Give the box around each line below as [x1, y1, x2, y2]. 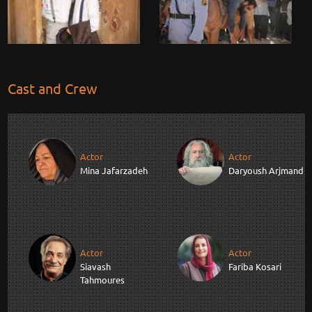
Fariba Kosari [228, 260, 281, 273]
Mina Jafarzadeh [79, 164, 148, 177]
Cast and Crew [7, 79, 97, 97]
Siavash [79, 260, 111, 273]
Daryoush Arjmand [228, 164, 304, 177]
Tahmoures [79, 274, 125, 286]
